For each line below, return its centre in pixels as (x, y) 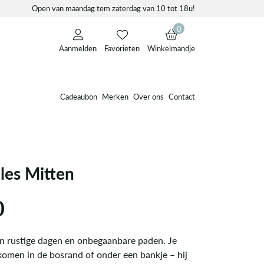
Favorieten (122, 48)
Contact (182, 96)
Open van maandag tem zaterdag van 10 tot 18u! (113, 8)
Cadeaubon (79, 96)
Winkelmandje (171, 48)
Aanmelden (78, 48)
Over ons (148, 96)
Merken (115, 96)
